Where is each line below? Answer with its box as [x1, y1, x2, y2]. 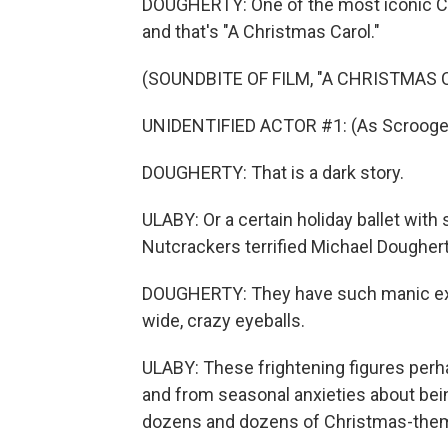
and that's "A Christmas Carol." [142, 21, 380, 42]
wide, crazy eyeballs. [142, 310, 305, 331]
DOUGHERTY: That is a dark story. [142, 162, 404, 183]
